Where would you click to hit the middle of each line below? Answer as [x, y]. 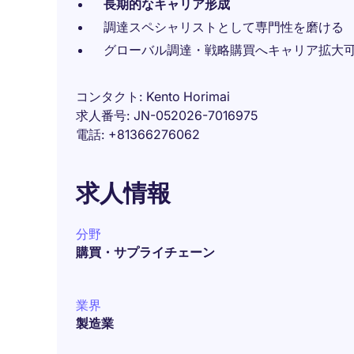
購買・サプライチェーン [145, 252]
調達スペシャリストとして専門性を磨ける [224, 27]
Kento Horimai [188, 96]
